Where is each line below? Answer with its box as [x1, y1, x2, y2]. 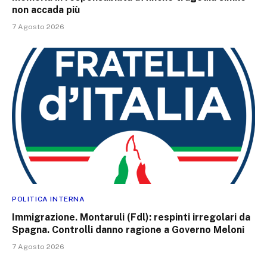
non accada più [12, 4, 80, 15]
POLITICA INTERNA [12, 195, 85, 204]
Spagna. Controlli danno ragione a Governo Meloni [12, 224, 244, 236]
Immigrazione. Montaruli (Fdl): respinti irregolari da [12, 212, 250, 223]
